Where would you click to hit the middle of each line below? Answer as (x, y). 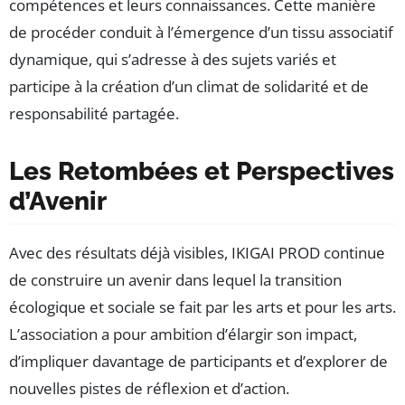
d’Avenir (58, 202)
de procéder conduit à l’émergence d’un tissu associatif (201, 33)
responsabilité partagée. (94, 114)
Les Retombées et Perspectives (202, 172)
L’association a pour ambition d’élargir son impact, (183, 334)
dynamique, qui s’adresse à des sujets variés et (173, 60)
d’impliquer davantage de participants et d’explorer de (198, 362)
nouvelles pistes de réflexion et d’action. (149, 389)
